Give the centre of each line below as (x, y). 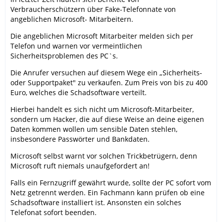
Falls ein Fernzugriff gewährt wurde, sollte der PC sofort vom (111, 183)
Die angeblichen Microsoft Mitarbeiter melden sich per (102, 36)
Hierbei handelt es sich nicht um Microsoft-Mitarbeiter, (102, 110)
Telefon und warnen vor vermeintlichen (76, 46)
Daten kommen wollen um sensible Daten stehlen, (94, 129)
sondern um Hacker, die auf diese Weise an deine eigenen (107, 119)
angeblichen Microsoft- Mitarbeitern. (72, 19)
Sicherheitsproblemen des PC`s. (64, 56)
